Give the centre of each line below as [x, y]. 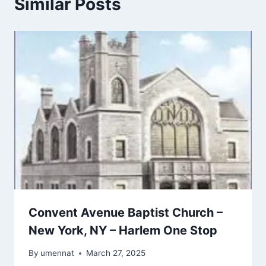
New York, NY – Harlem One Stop [123, 230]
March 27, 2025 [116, 253]
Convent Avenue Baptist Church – [126, 212]
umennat [58, 253]
